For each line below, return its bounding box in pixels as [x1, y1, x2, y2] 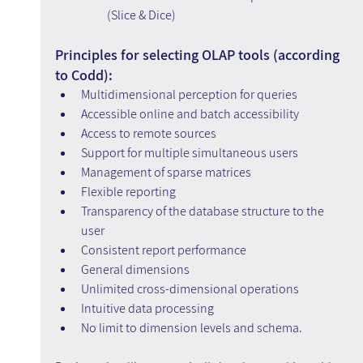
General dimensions [80, 261, 190, 279]
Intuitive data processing [80, 300, 214, 318]
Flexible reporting [80, 183, 176, 201]
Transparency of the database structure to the [80, 203, 327, 220]
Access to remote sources [80, 125, 216, 143]
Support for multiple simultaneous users [80, 144, 298, 162]
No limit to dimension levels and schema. [80, 319, 302, 337]
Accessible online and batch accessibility [80, 105, 299, 123]
